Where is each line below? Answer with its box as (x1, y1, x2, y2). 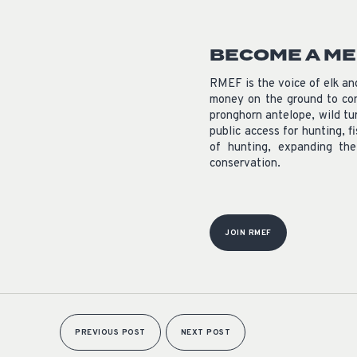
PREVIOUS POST (75, 327, 146, 338)
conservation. (210, 155, 280, 171)
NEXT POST (180, 327, 230, 338)
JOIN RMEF (225, 227, 272, 238)
